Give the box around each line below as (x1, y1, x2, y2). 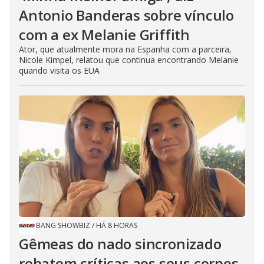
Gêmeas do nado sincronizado (19, 234, 222, 253)
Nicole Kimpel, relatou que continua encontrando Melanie (19, 54, 239, 65)
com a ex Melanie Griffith (19, 25, 190, 44)
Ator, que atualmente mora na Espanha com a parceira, (19, 44, 232, 55)
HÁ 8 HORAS (96, 220, 137, 230)
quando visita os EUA (19, 65, 100, 76)
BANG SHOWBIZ (36, 220, 90, 230)
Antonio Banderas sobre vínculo (19, 5, 234, 25)
